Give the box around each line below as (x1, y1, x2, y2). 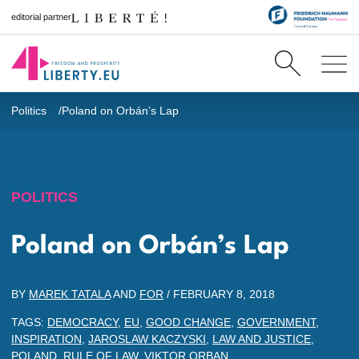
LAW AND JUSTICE (212, 333, 311, 345)
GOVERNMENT (237, 316, 316, 329)
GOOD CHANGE (146, 316, 231, 329)
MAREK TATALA (29, 288, 111, 301)
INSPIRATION (11, 333, 82, 345)
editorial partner (11, 11, 71, 22)
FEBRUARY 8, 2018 (173, 288, 275, 301)
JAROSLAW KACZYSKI (88, 333, 206, 345)
